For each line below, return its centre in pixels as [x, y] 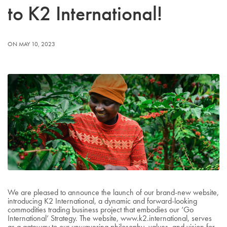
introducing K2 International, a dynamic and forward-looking [103, 201]
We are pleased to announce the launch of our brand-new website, [113, 192]
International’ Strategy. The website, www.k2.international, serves [110, 218]
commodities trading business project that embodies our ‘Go [101, 209]
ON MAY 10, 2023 [31, 44]
